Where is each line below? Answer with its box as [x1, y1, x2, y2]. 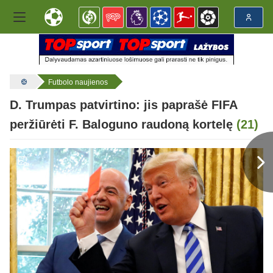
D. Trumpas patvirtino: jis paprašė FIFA [10, 98, 237, 112]
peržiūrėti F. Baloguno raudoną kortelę [10, 118, 236, 132]
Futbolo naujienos [48, 78, 108, 87]
